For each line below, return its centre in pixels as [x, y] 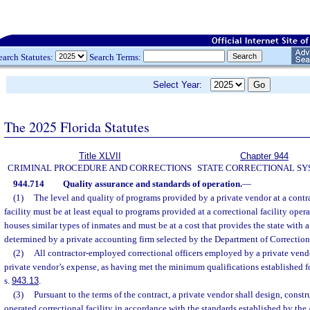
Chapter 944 [264, 156]
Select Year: [182, 85]
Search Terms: [115, 57]
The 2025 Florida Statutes [77, 127]
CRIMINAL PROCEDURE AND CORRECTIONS [100, 168]
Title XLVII [100, 156]
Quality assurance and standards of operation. [152, 184]
